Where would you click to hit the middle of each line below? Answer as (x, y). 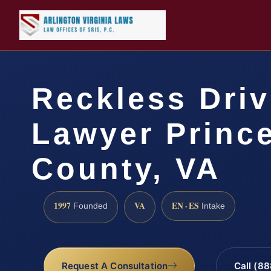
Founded (89, 206)
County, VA (126, 169)
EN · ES (185, 205)
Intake (212, 206)
